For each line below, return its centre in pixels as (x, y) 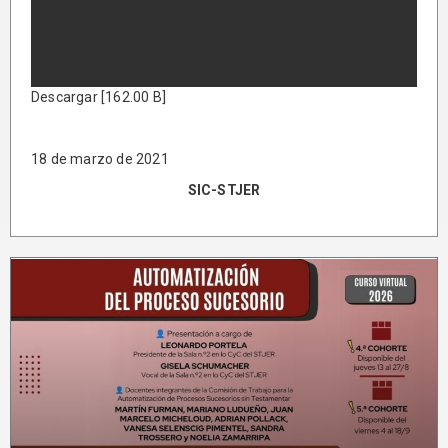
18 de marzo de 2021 (100, 159)
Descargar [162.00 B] (98, 97)
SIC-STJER (224, 190)
